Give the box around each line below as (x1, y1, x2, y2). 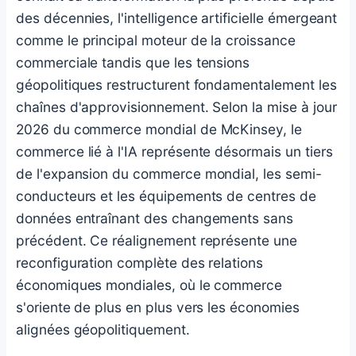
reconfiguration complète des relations (16, 254, 264, 272)
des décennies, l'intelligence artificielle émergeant (16, 10, 338, 27)
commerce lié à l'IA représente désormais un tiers (16, 143, 333, 161)
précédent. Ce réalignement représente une (16, 232, 297, 250)
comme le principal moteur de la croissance (16, 32, 296, 49)
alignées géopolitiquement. (16, 321, 190, 339)
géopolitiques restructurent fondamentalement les (16, 76, 337, 94)
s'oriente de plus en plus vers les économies (16, 299, 300, 316)
